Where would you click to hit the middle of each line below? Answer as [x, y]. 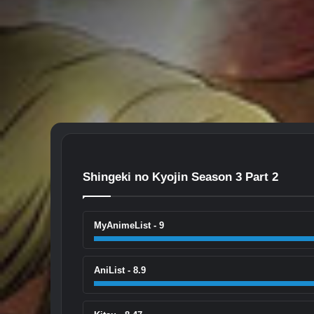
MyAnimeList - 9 [129, 225]
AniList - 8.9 [120, 270]
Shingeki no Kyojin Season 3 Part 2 [180, 177]
